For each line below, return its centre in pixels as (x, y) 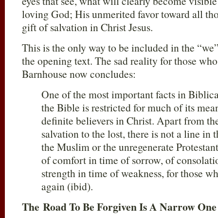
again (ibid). (67, 186)
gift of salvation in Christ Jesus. (87, 27)
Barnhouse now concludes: (79, 74)
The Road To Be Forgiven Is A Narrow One (119, 207)
